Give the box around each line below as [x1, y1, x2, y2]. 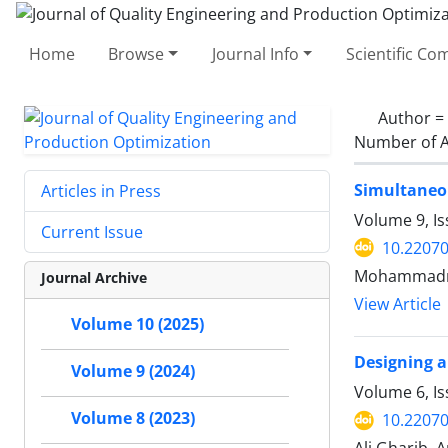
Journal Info [211, 42, 299, 65]
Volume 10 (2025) [71, 313, 204, 335]
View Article [354, 292, 441, 315]
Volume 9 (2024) [71, 360, 195, 382]
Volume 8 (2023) [71, 407, 195, 429]
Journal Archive [41, 267, 147, 287]
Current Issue [41, 220, 143, 243]
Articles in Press [41, 179, 161, 202]
